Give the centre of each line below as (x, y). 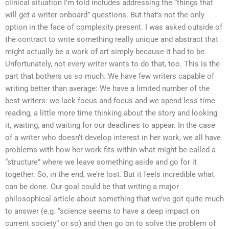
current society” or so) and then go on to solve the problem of (110, 223)
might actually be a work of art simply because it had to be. (106, 51)
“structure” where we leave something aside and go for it (101, 162)
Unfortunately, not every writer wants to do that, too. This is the (112, 64)
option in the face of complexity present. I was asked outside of (114, 27)
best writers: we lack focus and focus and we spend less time (110, 100)
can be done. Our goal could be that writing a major (92, 186)
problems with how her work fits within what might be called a (110, 150)
